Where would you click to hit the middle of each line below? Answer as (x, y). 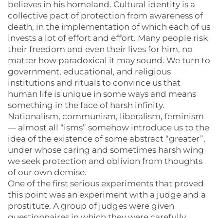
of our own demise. (47, 172)
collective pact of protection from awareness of (105, 16)
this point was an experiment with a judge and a (107, 195)
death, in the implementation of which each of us (109, 27)
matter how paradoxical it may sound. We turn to (109, 60)
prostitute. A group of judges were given (91, 206)
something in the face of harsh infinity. (86, 105)
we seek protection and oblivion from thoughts (105, 161)
